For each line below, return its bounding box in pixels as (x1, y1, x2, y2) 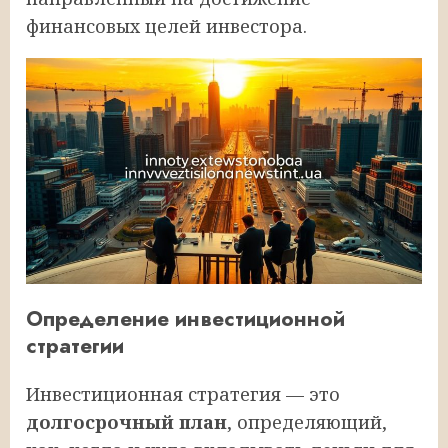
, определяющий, (227, 409, 387, 434)
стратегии (26, 329, 124, 361)
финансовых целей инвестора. (26, 13, 307, 38)
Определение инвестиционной (26, 302, 345, 334)
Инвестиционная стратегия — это (26, 381, 340, 406)
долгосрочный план (26, 409, 227, 434)
